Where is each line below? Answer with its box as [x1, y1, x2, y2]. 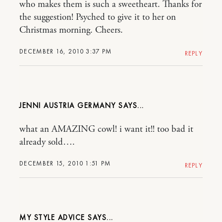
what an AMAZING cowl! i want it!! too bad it [19, 123, 193, 136]
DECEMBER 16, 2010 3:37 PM [19, 47, 112, 56]
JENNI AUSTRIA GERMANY [19, 101, 116, 111]
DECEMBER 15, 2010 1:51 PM [19, 159, 111, 168]
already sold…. [19, 136, 75, 149]
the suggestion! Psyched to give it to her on [19, 11, 176, 24]
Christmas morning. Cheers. [19, 24, 123, 37]
